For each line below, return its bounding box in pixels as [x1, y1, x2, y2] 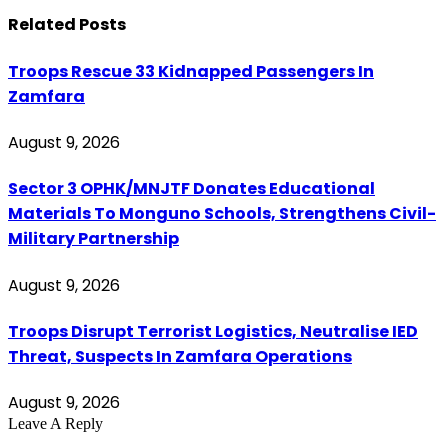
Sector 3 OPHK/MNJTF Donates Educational [8, 177, 375, 201]
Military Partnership [8, 227, 179, 251]
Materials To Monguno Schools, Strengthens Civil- [8, 202, 436, 226]
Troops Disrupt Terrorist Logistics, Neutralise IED [8, 319, 418, 343]
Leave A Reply [8, 415, 103, 433]
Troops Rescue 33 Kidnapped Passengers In [8, 59, 374, 83]
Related [8, 13, 79, 37]
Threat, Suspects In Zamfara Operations [8, 344, 352, 368]
